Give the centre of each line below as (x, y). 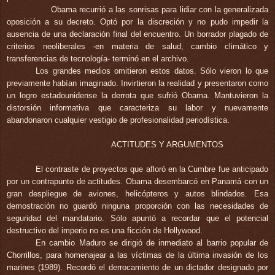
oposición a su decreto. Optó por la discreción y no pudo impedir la (137, 21)
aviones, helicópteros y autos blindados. (168, 193)
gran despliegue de (48, 193)
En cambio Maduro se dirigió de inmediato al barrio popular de (152, 242)
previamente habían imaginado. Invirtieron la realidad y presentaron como (137, 83)
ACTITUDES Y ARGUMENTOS (130, 144)
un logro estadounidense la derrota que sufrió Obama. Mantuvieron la (137, 95)
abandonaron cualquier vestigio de (68, 120)
